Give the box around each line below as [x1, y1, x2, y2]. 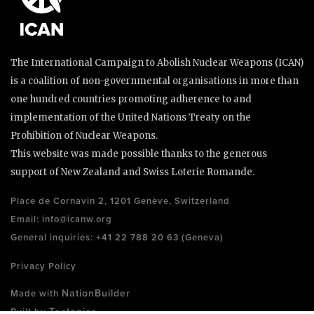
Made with [11, 288, 62, 299]
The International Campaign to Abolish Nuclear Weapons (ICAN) [11, 57, 303, 69]
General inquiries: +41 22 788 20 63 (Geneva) [11, 232, 224, 243]
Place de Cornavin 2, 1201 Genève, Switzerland [11, 196, 230, 207]
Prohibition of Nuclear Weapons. [11, 130, 158, 142]
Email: [11, 214, 42, 225]
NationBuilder [62, 287, 130, 299]
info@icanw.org [42, 214, 112, 225]
